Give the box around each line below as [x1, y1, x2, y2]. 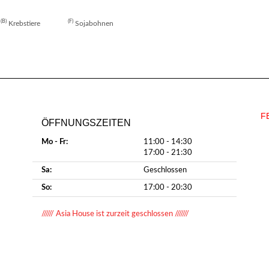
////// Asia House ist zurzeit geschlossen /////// [41, 210, 189, 219]
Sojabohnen [74, 20, 113, 28]
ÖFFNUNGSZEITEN [41, 118, 131, 128]
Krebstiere [8, 20, 40, 28]
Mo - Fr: [41, 138, 68, 147]
